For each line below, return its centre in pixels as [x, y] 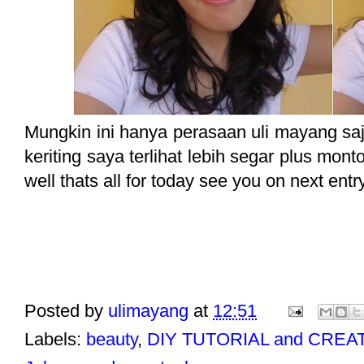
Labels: [55, 339]
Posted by [66, 310]
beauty [112, 339]
